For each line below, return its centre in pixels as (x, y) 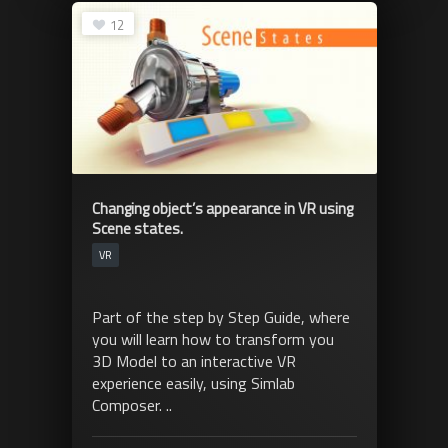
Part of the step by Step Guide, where (220, 316)
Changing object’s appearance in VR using (222, 208)
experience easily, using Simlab (193, 382)
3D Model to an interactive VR (193, 360)
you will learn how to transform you (212, 338)
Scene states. (137, 228)
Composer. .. (131, 404)
